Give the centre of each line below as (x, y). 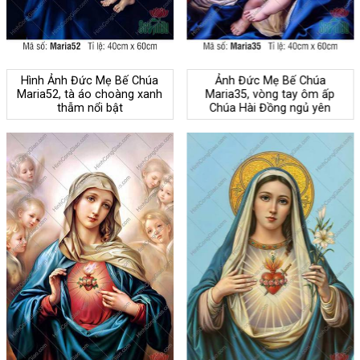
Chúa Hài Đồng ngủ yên (270, 108)
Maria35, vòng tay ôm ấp (270, 94)
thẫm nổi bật (90, 108)
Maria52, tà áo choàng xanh (90, 94)
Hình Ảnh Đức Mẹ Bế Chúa (90, 80)
